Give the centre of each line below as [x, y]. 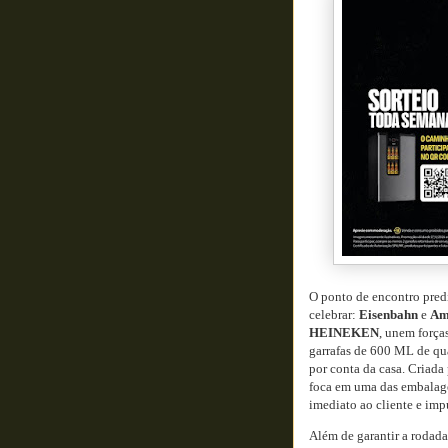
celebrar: [334, 314]
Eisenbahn [388, 314]
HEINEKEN [344, 332]
